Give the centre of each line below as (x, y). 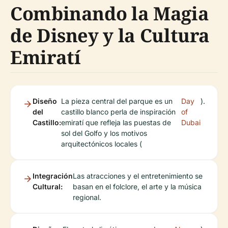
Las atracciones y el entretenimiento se (138, 176)
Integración (53, 176)
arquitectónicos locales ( (102, 144)
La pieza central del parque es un (117, 101)
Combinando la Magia (110, 14)
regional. (87, 197)
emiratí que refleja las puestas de (116, 123)
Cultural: (48, 187)
